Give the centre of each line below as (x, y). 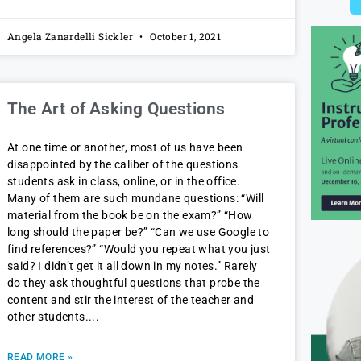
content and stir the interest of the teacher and (131, 300)
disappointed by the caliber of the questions (123, 165)
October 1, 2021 (184, 37)
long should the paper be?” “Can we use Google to (139, 232)
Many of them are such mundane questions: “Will (136, 199)
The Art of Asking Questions (116, 109)
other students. (48, 317)
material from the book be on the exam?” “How (130, 216)
